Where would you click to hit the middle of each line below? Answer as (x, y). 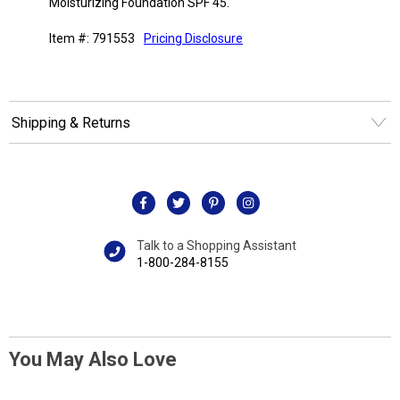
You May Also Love (93, 359)
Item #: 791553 (92, 38)
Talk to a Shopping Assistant (217, 246)
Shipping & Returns (71, 122)
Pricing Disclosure (193, 38)
